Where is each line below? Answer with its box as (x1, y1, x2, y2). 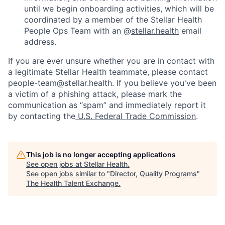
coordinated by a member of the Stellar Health (24, 15, 202, 25)
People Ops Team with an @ (24, 26, 131, 36)
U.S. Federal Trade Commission (75, 111, 196, 121)
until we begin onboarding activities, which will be (24, 4, 214, 14)
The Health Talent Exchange (26, 179, 119, 187)
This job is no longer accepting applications (26, 150, 176, 159)
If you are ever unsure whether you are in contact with (8, 56, 214, 66)
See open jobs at (26, 160, 84, 168)
